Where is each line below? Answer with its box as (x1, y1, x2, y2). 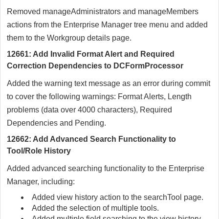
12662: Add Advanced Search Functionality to (7, 135, 176, 144)
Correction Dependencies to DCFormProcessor (7, 62, 183, 70)
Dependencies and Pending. (7, 119, 106, 128)
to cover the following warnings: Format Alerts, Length (7, 92, 192, 101)
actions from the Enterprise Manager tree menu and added (7, 21, 208, 29)
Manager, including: (7, 177, 75, 186)
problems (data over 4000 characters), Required (7, 106, 172, 114)
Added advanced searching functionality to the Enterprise (7, 164, 204, 173)
